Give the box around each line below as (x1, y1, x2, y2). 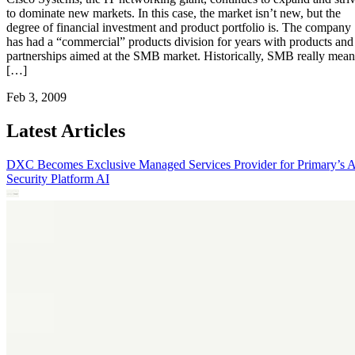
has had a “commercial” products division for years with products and (6, 34, 353, 48)
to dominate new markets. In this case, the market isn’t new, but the (6, 6, 341, 20)
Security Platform (6, 171, 96, 185)
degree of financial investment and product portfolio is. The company (6, 20, 351, 34)
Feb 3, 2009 (6, 90, 67, 104)
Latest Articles (6, 120, 125, 141)
